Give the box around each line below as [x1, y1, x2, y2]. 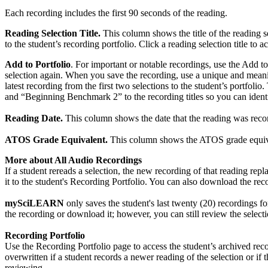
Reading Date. [5, 113, 63, 124]
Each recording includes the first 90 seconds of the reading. [5, 8, 227, 19]
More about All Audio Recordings [5, 155, 142, 166]
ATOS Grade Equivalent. [5, 135, 108, 145]
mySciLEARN [5, 198, 64, 209]
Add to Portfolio [5, 59, 71, 70]
